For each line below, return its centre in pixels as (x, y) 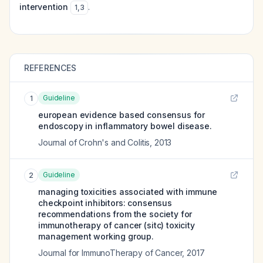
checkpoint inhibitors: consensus (105, 203)
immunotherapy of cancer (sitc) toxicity (117, 225)
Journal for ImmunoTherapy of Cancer (110, 253)
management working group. (96, 236)
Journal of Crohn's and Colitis (94, 142)
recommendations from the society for (115, 214)
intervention (44, 7)
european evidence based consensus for (122, 115)
